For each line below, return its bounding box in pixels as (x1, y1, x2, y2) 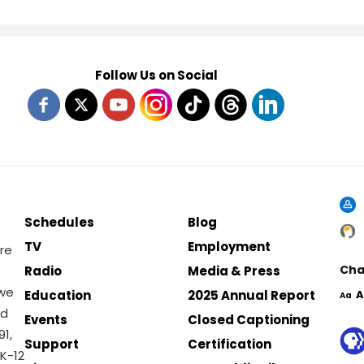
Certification (188, 336, 272, 353)
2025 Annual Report (188, 287, 316, 304)
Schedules (24, 214, 95, 231)
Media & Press (188, 262, 281, 279)
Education (24, 287, 92, 304)
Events (24, 311, 68, 328)
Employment (188, 238, 271, 255)
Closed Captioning (188, 311, 310, 328)
